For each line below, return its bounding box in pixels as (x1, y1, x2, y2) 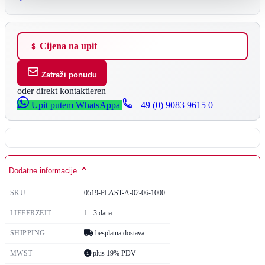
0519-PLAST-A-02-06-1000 (84, 188, 165, 197)
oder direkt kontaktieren (17, 85, 106, 96)
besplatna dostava (93, 228, 144, 237)
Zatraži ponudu (41, 70, 97, 79)
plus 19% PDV (91, 248, 136, 257)
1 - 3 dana (84, 208, 112, 217)
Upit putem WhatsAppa (29, 99, 122, 110)
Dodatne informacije (9, 166, 77, 175)
